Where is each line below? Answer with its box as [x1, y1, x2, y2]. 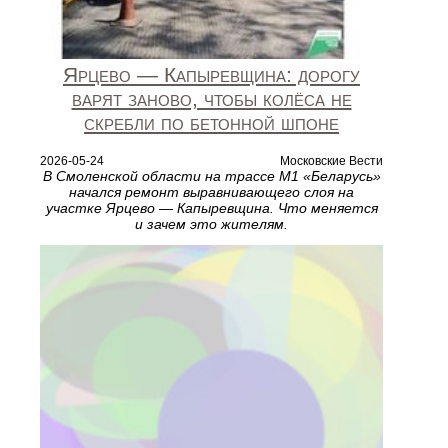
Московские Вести [280, 153, 383, 168]
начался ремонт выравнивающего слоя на [69, 183, 354, 200]
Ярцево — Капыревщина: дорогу [63, 62, 360, 86]
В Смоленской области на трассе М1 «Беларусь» [42, 167, 381, 184]
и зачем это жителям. [135, 215, 288, 232]
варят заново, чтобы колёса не [71, 86, 352, 110]
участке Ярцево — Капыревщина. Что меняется [45, 199, 378, 216]
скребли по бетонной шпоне [84, 110, 339, 134]
